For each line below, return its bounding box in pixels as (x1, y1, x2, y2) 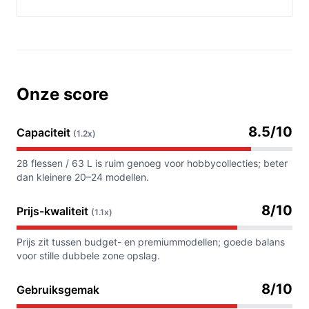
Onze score (17, 84, 108, 105)
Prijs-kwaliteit (17, 204, 91, 219)
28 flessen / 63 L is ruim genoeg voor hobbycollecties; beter (17, 157, 288, 170)
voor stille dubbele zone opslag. (17, 250, 160, 262)
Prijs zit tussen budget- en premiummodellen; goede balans (17, 236, 285, 248)
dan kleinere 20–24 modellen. (17, 171, 149, 183)
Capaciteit (17, 126, 73, 140)
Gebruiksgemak (17, 283, 99, 297)
